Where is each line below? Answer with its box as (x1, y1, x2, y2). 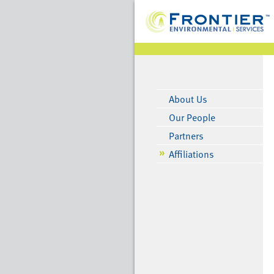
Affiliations (168, 147, 214, 161)
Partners (168, 128, 204, 143)
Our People (168, 110, 215, 125)
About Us (168, 92, 207, 106)
